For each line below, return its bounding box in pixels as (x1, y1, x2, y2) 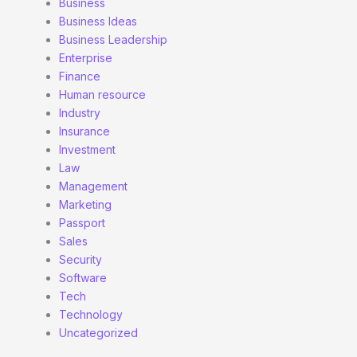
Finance (59, 69, 100, 83)
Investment (59, 143, 116, 156)
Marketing (59, 198, 112, 211)
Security (59, 253, 102, 266)
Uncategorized (59, 326, 138, 339)
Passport (59, 216, 105, 229)
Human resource (59, 88, 146, 101)
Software (59, 271, 107, 284)
